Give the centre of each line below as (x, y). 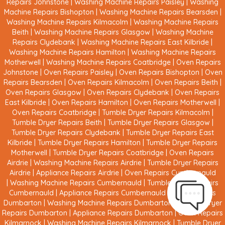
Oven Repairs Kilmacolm (108, 83)
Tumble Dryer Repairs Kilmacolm (156, 113)
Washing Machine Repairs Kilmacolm (67, 22)
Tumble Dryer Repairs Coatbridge (108, 153)
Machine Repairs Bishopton (49, 12)
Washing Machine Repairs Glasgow (92, 32)
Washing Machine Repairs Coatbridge (108, 63)
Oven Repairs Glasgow (43, 93)
